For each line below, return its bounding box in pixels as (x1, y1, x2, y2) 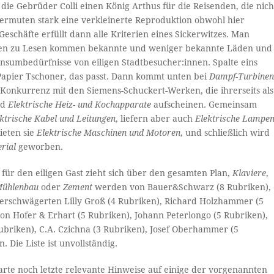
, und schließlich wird (180, 128, 270, 138)
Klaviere (232, 168, 267, 179)
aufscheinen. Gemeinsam (151, 100, 257, 110)
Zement (63, 182, 93, 193)
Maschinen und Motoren (84, 128, 181, 138)
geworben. (16, 142, 64, 152)
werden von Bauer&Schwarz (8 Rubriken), (92, 182, 272, 193)
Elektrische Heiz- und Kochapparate (8, 100, 152, 110)
